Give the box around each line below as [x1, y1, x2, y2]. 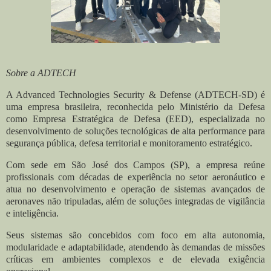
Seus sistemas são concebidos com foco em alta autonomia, [6, 229, 265, 240]
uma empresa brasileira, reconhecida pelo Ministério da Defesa [6, 102, 265, 113]
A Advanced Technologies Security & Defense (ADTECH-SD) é [6, 90, 265, 100]
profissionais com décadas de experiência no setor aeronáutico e [6, 172, 265, 183]
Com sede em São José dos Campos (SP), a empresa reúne [6, 160, 265, 171]
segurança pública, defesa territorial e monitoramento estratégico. [6, 138, 252, 149]
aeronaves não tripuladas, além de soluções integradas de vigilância [6, 196, 265, 207]
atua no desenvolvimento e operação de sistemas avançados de [6, 184, 265, 195]
